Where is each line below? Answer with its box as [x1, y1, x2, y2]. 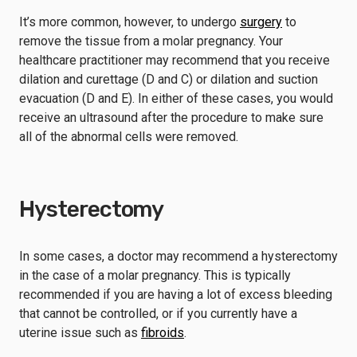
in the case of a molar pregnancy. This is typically [19, 268, 291, 283]
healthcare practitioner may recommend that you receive [19, 53, 330, 68]
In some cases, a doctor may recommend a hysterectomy [19, 249, 338, 264]
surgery [240, 14, 282, 29]
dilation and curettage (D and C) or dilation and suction [19, 72, 318, 87]
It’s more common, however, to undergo [19, 14, 240, 29]
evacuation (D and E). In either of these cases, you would [19, 91, 333, 106]
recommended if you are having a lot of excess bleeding [19, 287, 332, 302]
